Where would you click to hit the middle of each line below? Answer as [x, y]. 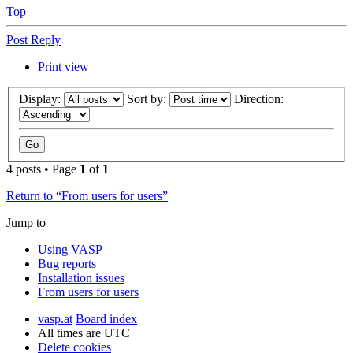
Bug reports [67, 264]
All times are [71, 333]
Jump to [26, 223]
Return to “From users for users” [87, 196]
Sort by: [148, 99]
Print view [63, 66]
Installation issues [81, 278]
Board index [106, 319]
